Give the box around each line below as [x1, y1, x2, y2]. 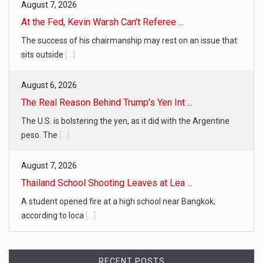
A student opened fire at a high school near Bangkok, [21, 197, 215, 207]
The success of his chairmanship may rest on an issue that [21, 36, 237, 46]
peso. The [21, 130, 59, 140]
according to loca [21, 211, 86, 221]
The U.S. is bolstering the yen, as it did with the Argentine [21, 116, 230, 126]
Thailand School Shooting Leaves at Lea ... [21, 177, 193, 189]
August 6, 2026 [21, 80, 77, 90]
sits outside [21, 50, 65, 60]
